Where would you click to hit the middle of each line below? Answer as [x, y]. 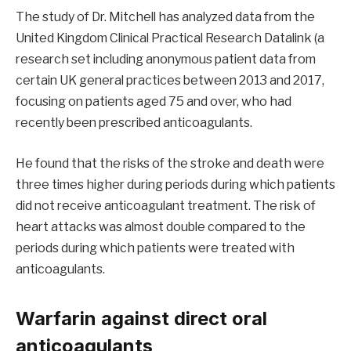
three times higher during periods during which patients [175, 184]
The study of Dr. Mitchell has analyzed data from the [165, 17]
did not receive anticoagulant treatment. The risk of [166, 205]
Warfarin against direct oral [141, 319]
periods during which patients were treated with [155, 248]
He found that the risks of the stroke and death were [170, 163]
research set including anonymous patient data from [166, 60]
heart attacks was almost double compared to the [161, 226]
